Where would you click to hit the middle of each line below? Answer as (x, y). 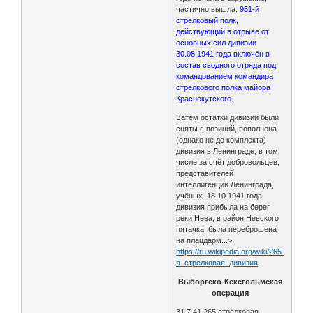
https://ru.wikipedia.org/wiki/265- (231, 251)
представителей (205, 173)
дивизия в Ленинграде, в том (227, 151)
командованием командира (225, 76)
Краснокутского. (205, 98)
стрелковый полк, (208, 20)
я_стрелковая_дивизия (217, 262)
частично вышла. (208, 9)
